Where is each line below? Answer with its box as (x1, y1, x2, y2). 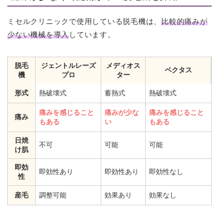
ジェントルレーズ (41, 62, 96, 70)
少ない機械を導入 (7, 30, 69, 39)
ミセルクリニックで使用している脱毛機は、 (7, 17, 162, 26)
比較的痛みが (161, 17, 208, 26)
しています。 (69, 30, 115, 39)
